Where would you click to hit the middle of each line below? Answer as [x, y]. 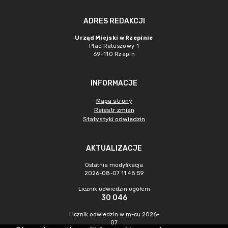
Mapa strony [114, 101]
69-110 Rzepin [114, 54]
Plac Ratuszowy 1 [114, 46]
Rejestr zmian [114, 110]
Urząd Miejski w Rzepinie [114, 38]
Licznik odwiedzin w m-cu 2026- [114, 215]
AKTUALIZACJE [114, 148]
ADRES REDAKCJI [114, 21]
